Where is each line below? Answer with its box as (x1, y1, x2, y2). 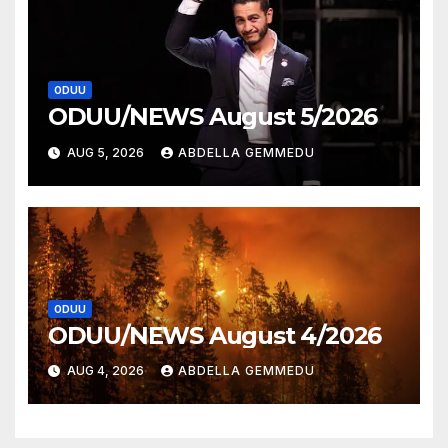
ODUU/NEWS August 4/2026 (47, 320, 382, 350)
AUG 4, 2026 (63, 363, 147, 379)
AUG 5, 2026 (63, 144, 147, 160)
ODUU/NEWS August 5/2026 (47, 102, 378, 132)
